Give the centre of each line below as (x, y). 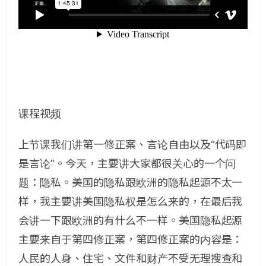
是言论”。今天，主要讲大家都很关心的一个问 (127, 164)
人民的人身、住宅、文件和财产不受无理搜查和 (131, 259)
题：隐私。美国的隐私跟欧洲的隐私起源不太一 (131, 183)
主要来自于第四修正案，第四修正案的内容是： (131, 240)
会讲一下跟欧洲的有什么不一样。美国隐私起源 (131, 221)
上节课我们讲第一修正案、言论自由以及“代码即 (133, 145)
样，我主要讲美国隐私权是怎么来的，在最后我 (131, 202)
